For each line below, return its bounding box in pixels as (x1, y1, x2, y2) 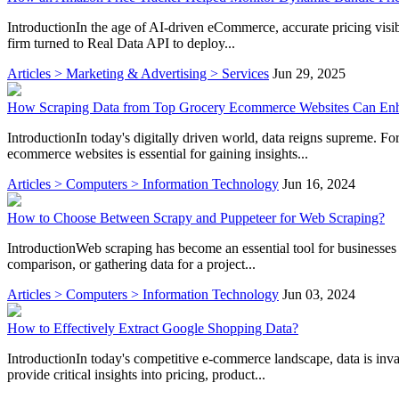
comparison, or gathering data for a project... (7, 256, 256, 272)
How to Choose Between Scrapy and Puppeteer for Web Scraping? (7, 209, 385, 225)
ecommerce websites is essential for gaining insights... (7, 145, 308, 161)
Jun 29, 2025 (273, 65, 346, 81)
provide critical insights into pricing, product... (7, 366, 265, 382)
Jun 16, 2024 (282, 175, 355, 191)
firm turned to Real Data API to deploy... (7, 35, 235, 51)
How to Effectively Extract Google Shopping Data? (7, 320, 298, 336)
